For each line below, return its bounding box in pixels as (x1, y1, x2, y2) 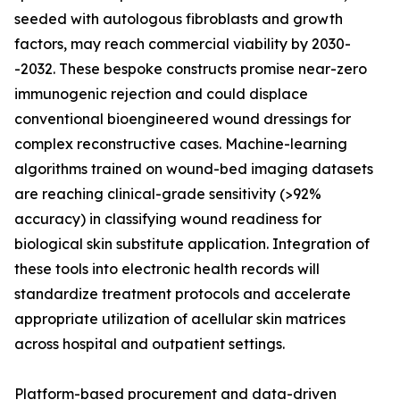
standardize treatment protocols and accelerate (14, 285, 351, 304)
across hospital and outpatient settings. (14, 335, 285, 354)
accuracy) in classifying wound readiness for (14, 210, 321, 229)
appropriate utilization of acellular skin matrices (14, 310, 346, 329)
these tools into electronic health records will (14, 260, 320, 279)
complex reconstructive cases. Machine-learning (14, 135, 347, 154)
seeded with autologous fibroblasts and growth (14, 10, 343, 29)
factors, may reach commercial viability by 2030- (14, 35, 351, 54)
